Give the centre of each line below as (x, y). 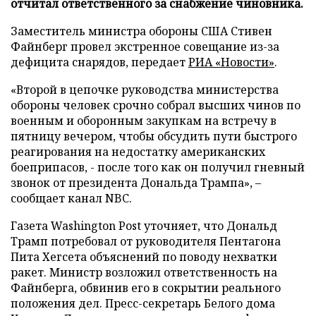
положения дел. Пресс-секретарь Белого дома (143, 303)
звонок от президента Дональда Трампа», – (136, 182)
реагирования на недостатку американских (138, 151)
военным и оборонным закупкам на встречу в (144, 120)
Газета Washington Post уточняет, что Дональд (144, 225)
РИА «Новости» (231, 62)
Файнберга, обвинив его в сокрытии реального (146, 287)
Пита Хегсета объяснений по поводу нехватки (144, 256)
